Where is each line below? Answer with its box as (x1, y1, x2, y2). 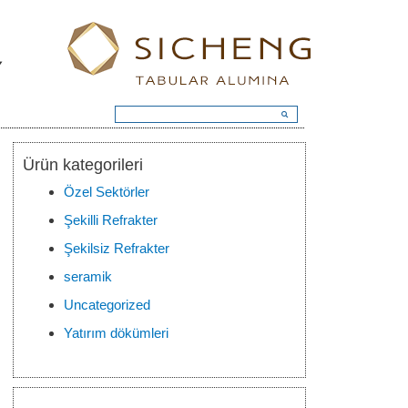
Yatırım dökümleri (64, 325, 168, 341)
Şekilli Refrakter (64, 212, 158, 228)
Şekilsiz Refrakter (64, 240, 169, 256)
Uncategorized (64, 297, 150, 312)
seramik (64, 269, 112, 284)
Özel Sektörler (64, 184, 149, 199)
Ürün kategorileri (23, 156, 143, 174)
